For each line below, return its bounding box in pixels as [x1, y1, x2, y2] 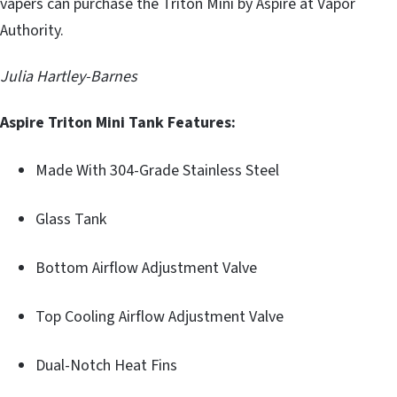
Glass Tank [35, 207, 106, 230]
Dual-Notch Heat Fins [35, 354, 177, 377]
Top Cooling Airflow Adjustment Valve [35, 305, 284, 328]
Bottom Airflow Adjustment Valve [35, 256, 257, 279]
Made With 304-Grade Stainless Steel [35, 159, 279, 182]
